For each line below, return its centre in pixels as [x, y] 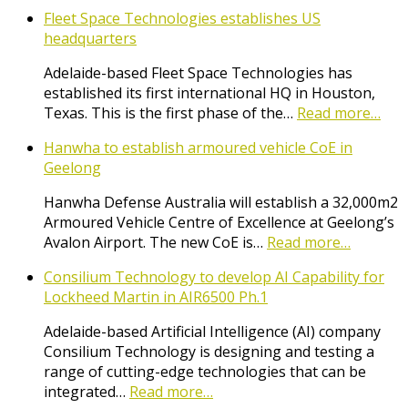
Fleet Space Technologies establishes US [182, 19]
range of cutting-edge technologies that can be [205, 372]
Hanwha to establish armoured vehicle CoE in [198, 148]
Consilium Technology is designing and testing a [209, 352]
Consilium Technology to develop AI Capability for [214, 277]
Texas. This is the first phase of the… [170, 113]
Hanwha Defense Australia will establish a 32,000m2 [221, 203]
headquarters [90, 39]
